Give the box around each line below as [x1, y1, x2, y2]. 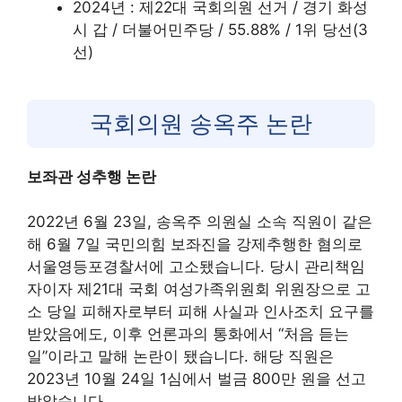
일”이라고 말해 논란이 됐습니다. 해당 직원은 [27, 347, 334, 366]
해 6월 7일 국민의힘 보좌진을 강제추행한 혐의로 [27, 235, 363, 254]
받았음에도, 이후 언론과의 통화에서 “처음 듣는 [27, 325, 349, 344]
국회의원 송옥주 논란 [90, 109, 312, 137]
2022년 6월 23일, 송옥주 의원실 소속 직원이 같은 [27, 213, 372, 232]
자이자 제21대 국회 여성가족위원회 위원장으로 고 [27, 280, 371, 299]
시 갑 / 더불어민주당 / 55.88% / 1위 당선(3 [73, 20, 368, 39]
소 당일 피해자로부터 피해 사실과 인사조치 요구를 [27, 302, 374, 321]
